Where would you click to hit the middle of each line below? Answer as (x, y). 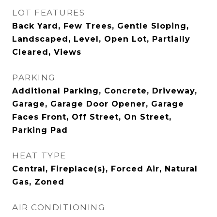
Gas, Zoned (38, 182)
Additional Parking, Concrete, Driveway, (105, 91)
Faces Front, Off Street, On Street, (92, 117)
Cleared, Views (47, 52)
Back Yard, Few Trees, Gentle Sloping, (101, 26)
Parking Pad (40, 130)
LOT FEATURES (48, 13)
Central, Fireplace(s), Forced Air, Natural (105, 169)
